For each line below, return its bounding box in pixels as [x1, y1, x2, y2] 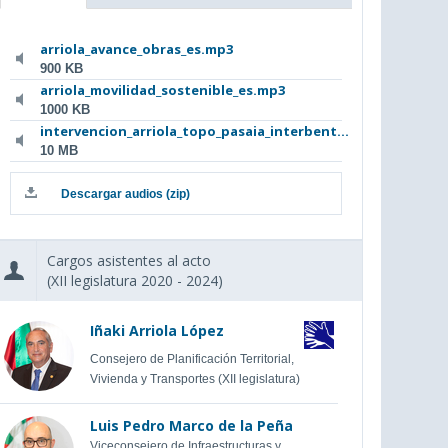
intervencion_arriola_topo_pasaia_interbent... [40, 122, 349, 140]
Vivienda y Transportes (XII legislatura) [89, 372, 300, 387]
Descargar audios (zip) [61, 187, 190, 201]
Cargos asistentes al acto [47, 251, 212, 270]
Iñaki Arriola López [89, 321, 224, 340]
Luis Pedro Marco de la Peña [89, 416, 293, 435]
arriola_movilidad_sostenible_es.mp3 [40, 81, 285, 99]
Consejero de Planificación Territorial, [89, 352, 294, 367]
